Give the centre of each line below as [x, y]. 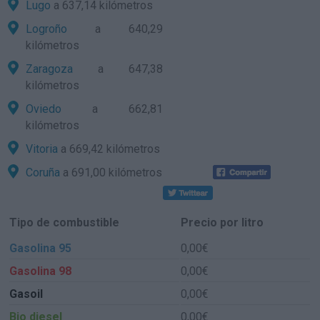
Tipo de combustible [65, 222]
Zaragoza [50, 69]
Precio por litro [222, 222]
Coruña [43, 172]
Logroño [47, 29]
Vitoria [42, 149]
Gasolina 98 [41, 271]
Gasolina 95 [41, 248]
